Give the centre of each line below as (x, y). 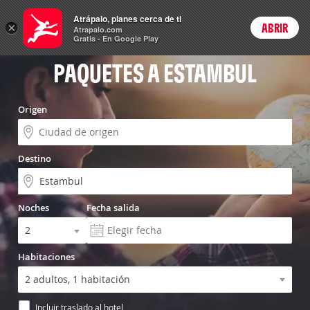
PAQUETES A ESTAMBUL (155, 73)
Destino (35, 158)
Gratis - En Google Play (116, 38)
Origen (33, 109)
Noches (34, 208)
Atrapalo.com (98, 29)
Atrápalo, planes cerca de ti (127, 19)
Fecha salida (113, 208)
